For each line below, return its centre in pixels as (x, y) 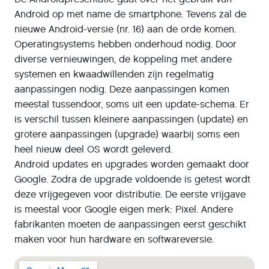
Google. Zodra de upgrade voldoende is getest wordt (132, 179)
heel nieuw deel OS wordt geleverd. (93, 149)
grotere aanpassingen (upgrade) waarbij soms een (127, 134)
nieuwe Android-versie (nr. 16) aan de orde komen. (125, 29)
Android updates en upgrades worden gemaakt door (132, 164)
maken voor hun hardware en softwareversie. (114, 239)
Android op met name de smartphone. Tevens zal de (130, 14)
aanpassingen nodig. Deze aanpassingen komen (122, 89)
